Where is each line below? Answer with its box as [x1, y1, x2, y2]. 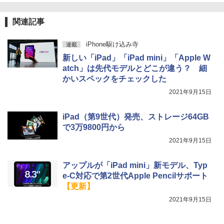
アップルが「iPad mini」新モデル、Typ [62, 160, 207, 169]
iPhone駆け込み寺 [85, 40, 138, 48]
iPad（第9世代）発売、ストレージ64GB [62, 112, 209, 121]
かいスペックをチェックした [62, 74, 166, 83]
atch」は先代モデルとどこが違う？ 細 [62, 63, 207, 72]
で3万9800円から [62, 122, 125, 131]
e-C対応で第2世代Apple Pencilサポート [62, 171, 208, 180]
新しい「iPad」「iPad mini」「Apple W [62, 53, 210, 62]
